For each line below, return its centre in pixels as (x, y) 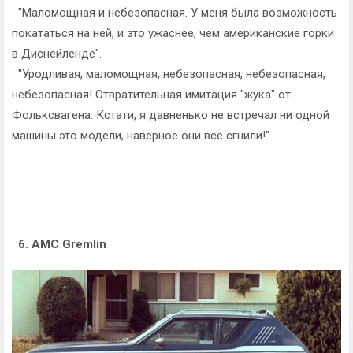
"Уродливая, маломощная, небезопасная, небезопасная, (169, 74)
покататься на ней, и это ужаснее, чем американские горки (173, 33)
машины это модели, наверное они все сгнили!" (141, 135)
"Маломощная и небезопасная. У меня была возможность (175, 12)
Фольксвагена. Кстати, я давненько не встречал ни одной (171, 115)
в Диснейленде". (57, 53)
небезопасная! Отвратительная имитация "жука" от (151, 94)
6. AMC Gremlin (61, 244)
